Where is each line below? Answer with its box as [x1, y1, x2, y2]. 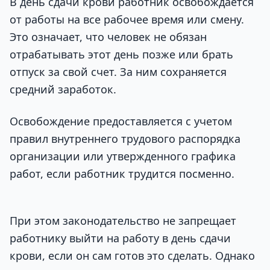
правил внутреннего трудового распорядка [10, 131, 240, 146]
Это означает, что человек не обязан [10, 29, 207, 44]
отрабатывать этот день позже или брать [10, 46, 233, 61]
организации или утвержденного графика [10, 149, 236, 164]
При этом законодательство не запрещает [10, 213, 236, 228]
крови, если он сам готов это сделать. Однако [10, 248, 255, 263]
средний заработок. [10, 81, 116, 96]
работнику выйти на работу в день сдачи [10, 231, 231, 246]
